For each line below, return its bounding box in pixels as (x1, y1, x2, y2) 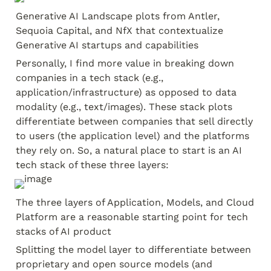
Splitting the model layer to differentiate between (16, 244, 251, 255)
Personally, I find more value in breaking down (16, 57, 234, 69)
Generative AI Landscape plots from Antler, (16, 10, 220, 22)
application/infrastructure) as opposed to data (16, 87, 237, 98)
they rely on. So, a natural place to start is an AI (16, 145, 242, 156)
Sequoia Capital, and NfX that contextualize (16, 25, 223, 36)
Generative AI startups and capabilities (16, 39, 198, 51)
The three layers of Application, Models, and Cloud (16, 197, 254, 208)
